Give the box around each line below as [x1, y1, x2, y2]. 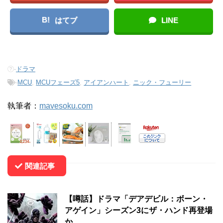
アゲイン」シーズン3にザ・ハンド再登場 [65, 206, 213, 215]
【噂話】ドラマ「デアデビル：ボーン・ [65, 195, 208, 203]
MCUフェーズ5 [36, 79, 80, 86]
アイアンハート [84, 79, 129, 86]
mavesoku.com [39, 102, 93, 110]
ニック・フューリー [133, 79, 192, 86]
